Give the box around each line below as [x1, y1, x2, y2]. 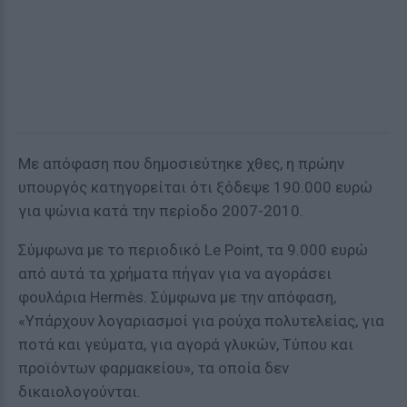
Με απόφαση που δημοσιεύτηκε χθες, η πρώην [18, 154, 344, 173]
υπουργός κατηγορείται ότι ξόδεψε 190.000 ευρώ [18, 178, 372, 196]
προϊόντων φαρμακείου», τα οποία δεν [18, 359, 289, 377]
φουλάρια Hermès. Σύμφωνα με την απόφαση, [18, 288, 336, 306]
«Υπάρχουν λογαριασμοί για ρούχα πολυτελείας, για [18, 312, 384, 330]
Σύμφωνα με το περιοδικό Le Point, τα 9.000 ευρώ [18, 241, 368, 259]
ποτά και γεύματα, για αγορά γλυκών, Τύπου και [18, 335, 353, 353]
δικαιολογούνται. [18, 382, 141, 401]
